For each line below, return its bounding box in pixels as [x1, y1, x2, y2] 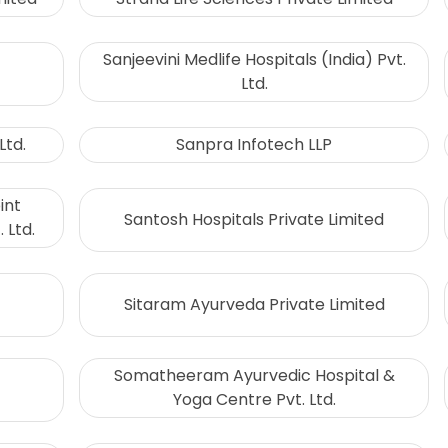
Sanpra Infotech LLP [176, 133, 332, 157]
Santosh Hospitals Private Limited [124, 208, 384, 231]
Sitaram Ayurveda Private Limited [123, 293, 385, 316]
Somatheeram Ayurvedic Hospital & [113, 364, 395, 388]
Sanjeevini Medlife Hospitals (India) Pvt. [102, 48, 406, 72]
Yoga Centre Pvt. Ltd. [172, 388, 336, 412]
